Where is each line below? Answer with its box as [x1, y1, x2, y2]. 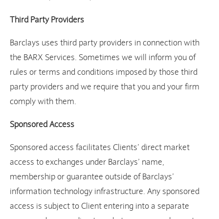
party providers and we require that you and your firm [10, 82, 199, 92]
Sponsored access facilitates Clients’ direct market [10, 142, 190, 153]
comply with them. [10, 96, 76, 107]
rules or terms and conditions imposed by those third [10, 67, 197, 78]
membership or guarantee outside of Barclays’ [10, 172, 174, 182]
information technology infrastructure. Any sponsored [10, 186, 199, 197]
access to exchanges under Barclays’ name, [10, 157, 164, 168]
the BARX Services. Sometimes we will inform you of [10, 52, 196, 63]
